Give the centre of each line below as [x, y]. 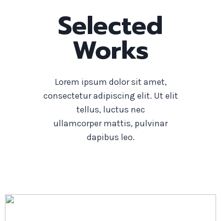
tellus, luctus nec [110, 110]
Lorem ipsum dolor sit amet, [110, 82]
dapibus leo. [110, 137]
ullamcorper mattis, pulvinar [110, 123]
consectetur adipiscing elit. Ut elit [110, 96]
